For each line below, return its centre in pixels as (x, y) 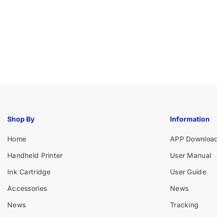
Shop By (21, 119)
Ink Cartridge (29, 171)
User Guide (188, 171)
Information (190, 119)
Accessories (27, 188)
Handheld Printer (35, 155)
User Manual (191, 155)
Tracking (185, 204)
